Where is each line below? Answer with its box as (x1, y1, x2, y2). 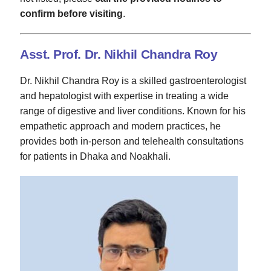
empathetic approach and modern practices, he (20, 121, 221, 132)
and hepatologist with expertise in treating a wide (20, 91, 229, 102)
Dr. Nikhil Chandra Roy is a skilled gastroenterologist (20, 76, 246, 87)
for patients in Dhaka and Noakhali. (20, 151, 171, 162)
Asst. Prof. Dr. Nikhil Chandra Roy (20, 47, 218, 61)
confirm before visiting (20, 8, 123, 19)
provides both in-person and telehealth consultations (20, 136, 244, 147)
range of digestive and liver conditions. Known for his (20, 106, 246, 117)
